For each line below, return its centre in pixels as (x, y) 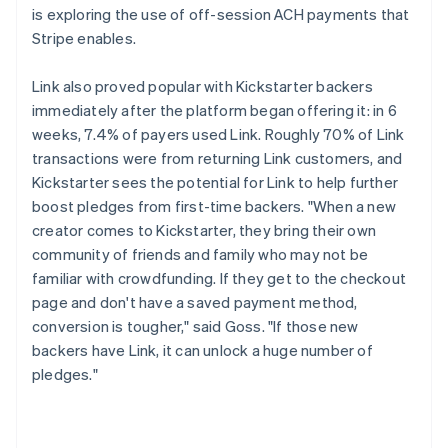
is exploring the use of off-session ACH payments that (221, 13)
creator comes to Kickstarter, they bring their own (204, 229)
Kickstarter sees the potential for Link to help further (215, 181)
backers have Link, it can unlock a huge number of (202, 349)
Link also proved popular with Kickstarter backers (202, 85)
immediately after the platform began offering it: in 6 (214, 109)
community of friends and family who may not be (200, 253)
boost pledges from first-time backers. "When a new (214, 205)
